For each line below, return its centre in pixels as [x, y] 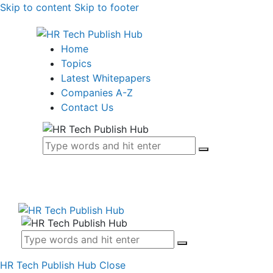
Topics [76, 63]
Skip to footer [107, 7]
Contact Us [87, 107]
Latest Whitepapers [106, 78]
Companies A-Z [97, 92]
